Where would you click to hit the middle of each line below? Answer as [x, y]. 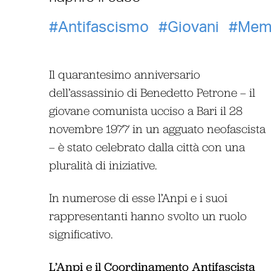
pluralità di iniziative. [103, 165]
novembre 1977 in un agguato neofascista [157, 128]
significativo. [80, 233]
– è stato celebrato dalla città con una [147, 146]
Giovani [193, 27]
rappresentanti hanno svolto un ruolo [148, 215]
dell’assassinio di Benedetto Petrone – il [152, 92]
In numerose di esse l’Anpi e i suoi [138, 197]
